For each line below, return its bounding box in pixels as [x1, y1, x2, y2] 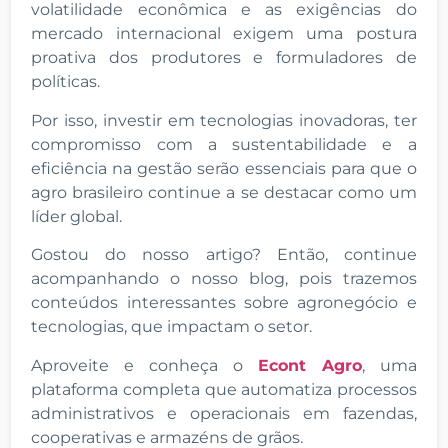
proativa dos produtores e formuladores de [31, 48, 417, 68]
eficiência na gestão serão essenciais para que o [31, 158, 417, 178]
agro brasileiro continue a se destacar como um [31, 182, 417, 202]
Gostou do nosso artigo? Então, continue [31, 245, 417, 265]
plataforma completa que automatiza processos [31, 379, 417, 399]
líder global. [31, 206, 123, 226]
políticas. [31, 72, 105, 92]
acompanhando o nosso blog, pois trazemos [31, 269, 417, 289]
